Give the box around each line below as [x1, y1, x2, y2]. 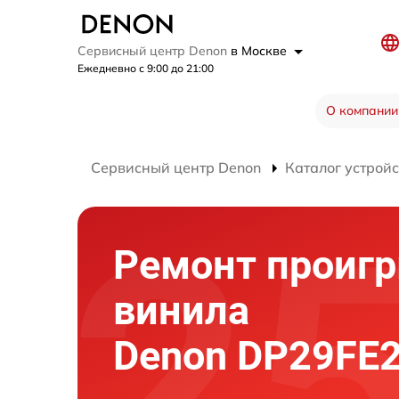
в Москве [231, 43, 290, 60]
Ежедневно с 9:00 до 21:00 [77, 61, 214, 76]
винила [113, 287, 249, 335]
